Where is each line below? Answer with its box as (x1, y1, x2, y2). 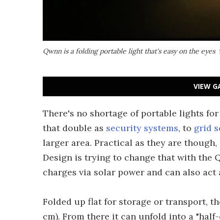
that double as (43, 122, 106, 134)
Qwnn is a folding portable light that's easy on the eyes (43, 47, 215, 55)
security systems (106, 122, 178, 134)
